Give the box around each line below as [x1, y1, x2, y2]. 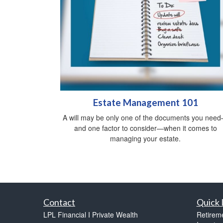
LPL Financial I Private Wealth [43, 210, 138, 220]
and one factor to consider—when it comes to [74, 123, 217, 133]
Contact [43, 197, 75, 208]
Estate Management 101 [93, 97, 198, 109]
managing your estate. [110, 133, 181, 144]
